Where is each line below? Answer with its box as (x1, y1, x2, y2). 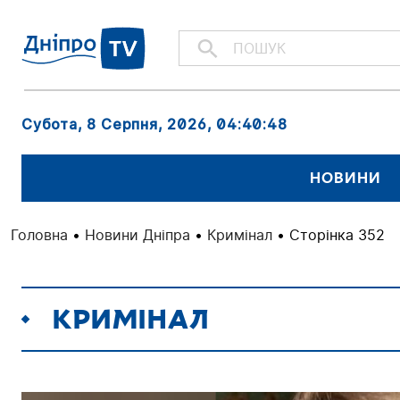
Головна (11, 225, 68, 244)
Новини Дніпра (85, 225, 190, 244)
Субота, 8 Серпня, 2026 (21, 114, 207, 133)
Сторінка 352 (289, 225, 385, 244)
